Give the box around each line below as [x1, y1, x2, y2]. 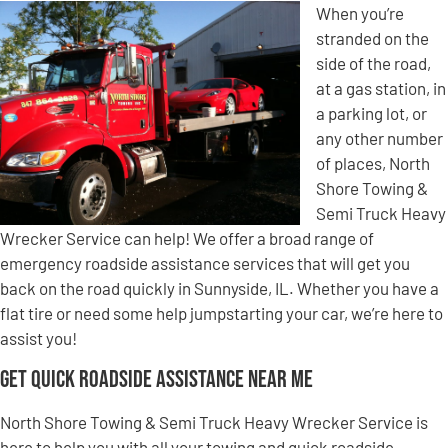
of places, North [316, 153, 430, 174]
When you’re [316, 3, 404, 24]
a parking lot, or [316, 103, 427, 124]
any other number [316, 128, 443, 149]
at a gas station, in [316, 78, 446, 99]
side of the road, [316, 53, 431, 74]
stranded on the [316, 28, 429, 49]
